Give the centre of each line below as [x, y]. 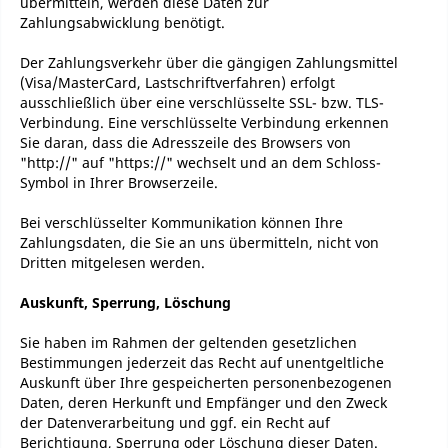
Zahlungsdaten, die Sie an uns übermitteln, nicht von [199, 242]
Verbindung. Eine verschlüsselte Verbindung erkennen [204, 122]
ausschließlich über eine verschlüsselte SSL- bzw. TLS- [202, 102]
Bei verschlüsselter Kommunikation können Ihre [181, 222]
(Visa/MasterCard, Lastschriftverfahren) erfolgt [177, 82]
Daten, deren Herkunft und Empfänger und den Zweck [203, 402]
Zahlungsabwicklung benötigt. [122, 22]
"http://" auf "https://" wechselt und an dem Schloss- [200, 162]
